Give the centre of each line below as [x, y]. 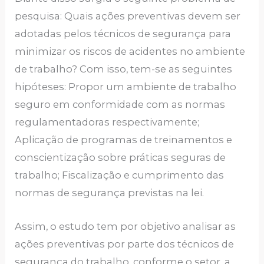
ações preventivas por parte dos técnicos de [125, 244]
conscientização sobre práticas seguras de [121, 158]
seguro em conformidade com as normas [120, 105]
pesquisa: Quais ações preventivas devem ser [128, 16]
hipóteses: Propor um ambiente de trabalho [126, 87]
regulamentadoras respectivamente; [107, 122]
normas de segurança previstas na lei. [110, 193]
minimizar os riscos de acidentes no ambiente [130, 52]
